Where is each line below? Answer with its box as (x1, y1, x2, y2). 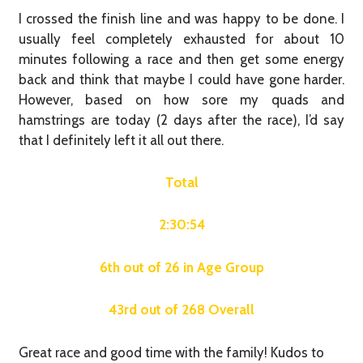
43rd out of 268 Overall (109, 301, 254, 318)
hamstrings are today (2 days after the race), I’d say (18, 111, 345, 128)
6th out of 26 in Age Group (99, 258, 264, 275)
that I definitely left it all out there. (18, 131, 224, 148)
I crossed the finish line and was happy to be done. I (18, 10, 345, 27)
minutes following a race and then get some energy (18, 50, 345, 67)
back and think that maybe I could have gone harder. (18, 70, 345, 88)
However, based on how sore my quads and (18, 91, 345, 108)
